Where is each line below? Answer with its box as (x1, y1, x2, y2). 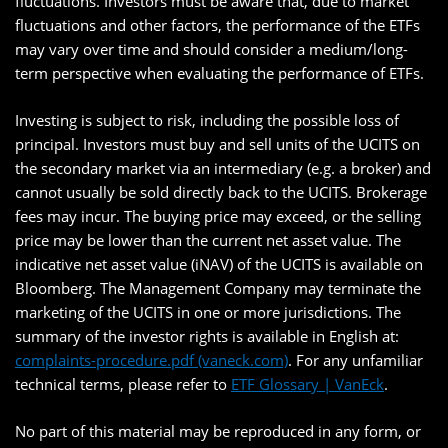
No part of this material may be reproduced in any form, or (15, 421, 421, 441)
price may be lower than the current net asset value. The (15, 230, 401, 250)
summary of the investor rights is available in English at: (15, 326, 399, 346)
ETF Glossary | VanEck (231, 374, 384, 394)
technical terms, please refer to (15, 374, 231, 394)
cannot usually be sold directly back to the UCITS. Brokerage (15, 182, 427, 202)
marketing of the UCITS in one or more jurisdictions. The (15, 302, 401, 322)
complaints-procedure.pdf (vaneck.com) (15, 350, 288, 370)
